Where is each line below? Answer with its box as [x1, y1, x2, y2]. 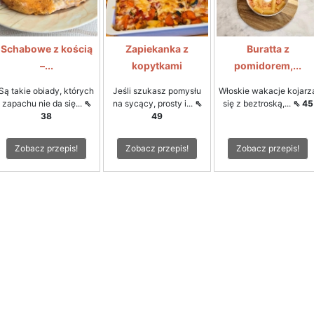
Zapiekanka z [125, 43, 189, 55]
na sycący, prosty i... [112, 98, 195, 109]
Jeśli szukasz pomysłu [113, 86, 201, 96]
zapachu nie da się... [1, 98, 84, 109]
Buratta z [246, 43, 289, 55]
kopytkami [132, 60, 182, 71]
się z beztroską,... [222, 98, 293, 109]
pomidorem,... [234, 60, 301, 71]
